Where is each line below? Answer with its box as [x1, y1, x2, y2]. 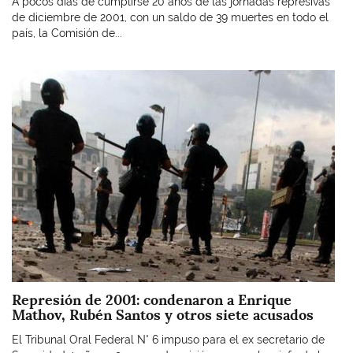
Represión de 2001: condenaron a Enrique [12, 290, 292, 309]
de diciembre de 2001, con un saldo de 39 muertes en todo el [12, 10, 329, 24]
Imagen [11, 71, 50, 84]
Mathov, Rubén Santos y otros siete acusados [12, 305, 314, 324]
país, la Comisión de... [12, 26, 122, 39]
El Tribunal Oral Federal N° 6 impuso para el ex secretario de [12, 333, 325, 346]
